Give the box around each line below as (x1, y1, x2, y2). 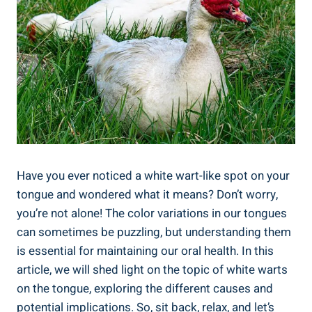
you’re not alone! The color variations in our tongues (17, 204, 287, 222)
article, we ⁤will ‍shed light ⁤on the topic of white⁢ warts (17, 260, 288, 279)
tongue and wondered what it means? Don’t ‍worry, (17, 185, 278, 203)
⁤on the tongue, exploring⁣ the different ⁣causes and (17, 279, 273, 297)
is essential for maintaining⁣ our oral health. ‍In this (17, 242, 274, 260)
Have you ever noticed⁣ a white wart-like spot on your (17, 166, 290, 185)
